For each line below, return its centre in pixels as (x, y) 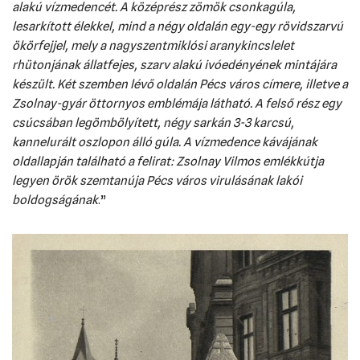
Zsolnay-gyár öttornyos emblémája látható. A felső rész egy (177, 104)
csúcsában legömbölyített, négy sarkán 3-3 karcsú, (153, 123)
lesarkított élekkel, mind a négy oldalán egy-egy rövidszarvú (178, 27)
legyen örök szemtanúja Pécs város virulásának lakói (157, 181)
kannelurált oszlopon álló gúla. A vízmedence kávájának (165, 142)
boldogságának (55, 200)
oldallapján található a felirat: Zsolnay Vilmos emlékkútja (168, 162)
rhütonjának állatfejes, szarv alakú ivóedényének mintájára (174, 65)
